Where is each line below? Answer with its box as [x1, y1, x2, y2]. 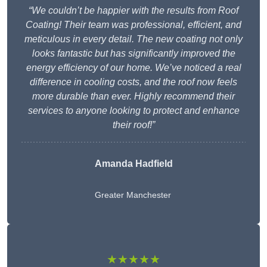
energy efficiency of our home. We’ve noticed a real [26, 63, 241, 73]
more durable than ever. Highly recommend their [32, 91, 235, 102]
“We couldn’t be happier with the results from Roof [29, 5, 238, 16]
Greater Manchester [94, 190, 171, 200]
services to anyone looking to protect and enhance [27, 105, 240, 116]
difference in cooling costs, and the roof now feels [30, 77, 237, 88]
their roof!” [112, 120, 155, 131]
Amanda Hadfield [94, 159, 173, 169]
